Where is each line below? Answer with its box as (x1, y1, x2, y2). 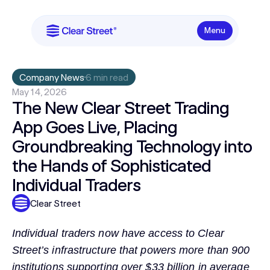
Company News (19, 71, 84, 84)
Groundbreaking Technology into (11, 134, 252, 158)
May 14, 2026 (11, 86, 67, 98)
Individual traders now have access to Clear (11, 227, 224, 240)
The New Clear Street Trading (11, 96, 229, 119)
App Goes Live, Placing (11, 115, 177, 139)
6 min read (85, 71, 128, 84)
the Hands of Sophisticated (11, 154, 211, 177)
